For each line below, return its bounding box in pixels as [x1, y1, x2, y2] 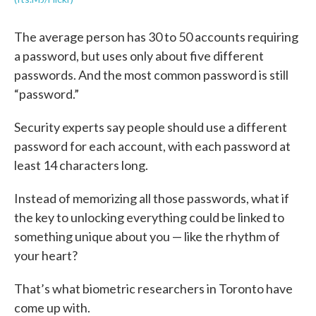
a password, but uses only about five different [14, 48, 264, 63]
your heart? [14, 248, 78, 263]
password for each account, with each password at [14, 138, 291, 154]
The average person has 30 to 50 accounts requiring [14, 29, 298, 44]
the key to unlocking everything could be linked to [14, 209, 284, 225]
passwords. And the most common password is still [14, 67, 288, 83]
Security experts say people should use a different [14, 119, 287, 135]
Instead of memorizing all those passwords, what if [14, 190, 289, 206]
